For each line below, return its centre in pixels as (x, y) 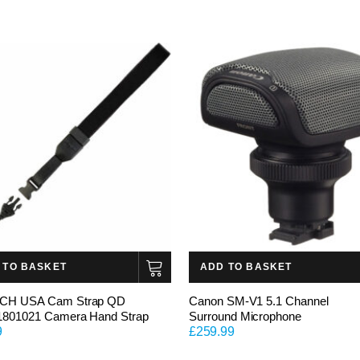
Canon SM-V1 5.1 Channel (259, 301)
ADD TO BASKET (246, 266)
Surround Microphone (245, 316)
